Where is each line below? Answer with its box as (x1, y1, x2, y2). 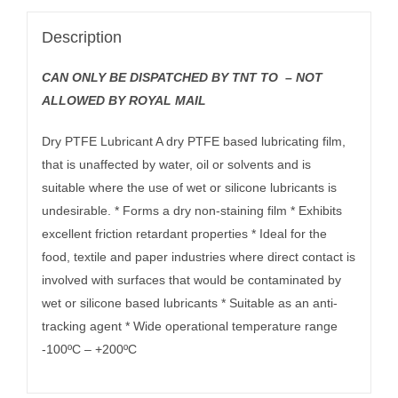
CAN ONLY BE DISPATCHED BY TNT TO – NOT (41, 70, 322, 85)
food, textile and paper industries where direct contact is (41, 250, 355, 265)
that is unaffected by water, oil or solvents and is (41, 157, 311, 172)
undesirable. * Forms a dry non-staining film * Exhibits (41, 203, 342, 219)
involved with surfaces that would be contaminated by (41, 273, 341, 288)
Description (41, 28, 122, 47)
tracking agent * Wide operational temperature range (41, 319, 338, 334)
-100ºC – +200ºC (41, 342, 137, 357)
